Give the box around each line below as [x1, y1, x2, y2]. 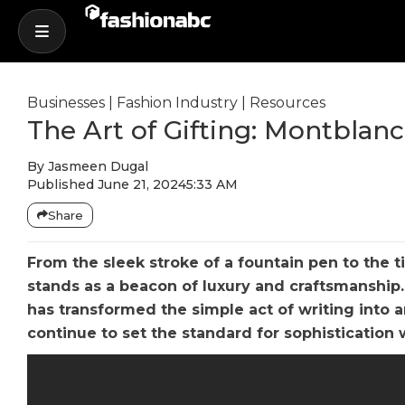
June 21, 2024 [98, 176, 186, 193]
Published [27, 176, 94, 193]
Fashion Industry [117, 94, 238, 111]
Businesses [27, 94, 105, 111]
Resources [250, 94, 325, 111]
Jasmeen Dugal [44, 158, 148, 174]
